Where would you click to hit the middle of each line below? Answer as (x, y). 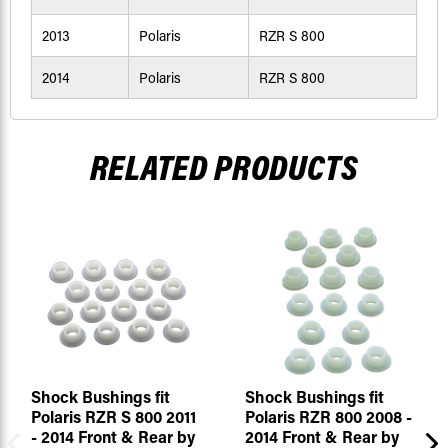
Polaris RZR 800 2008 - (328, 417)
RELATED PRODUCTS (224, 167)
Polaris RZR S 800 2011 (113, 417)
